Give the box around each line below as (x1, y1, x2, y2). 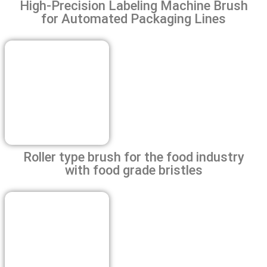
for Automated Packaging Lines (41, 11, 226, 26)
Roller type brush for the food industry (23, 149, 244, 164)
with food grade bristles (64, 162, 203, 178)
